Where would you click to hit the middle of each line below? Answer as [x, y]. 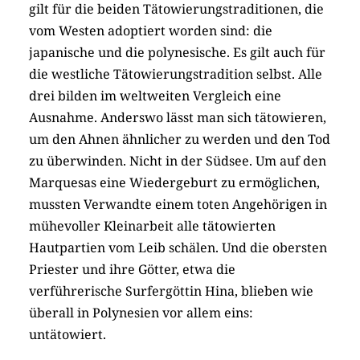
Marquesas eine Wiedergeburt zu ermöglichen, [174, 183]
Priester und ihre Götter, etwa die [132, 270]
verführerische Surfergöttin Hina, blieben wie [171, 291]
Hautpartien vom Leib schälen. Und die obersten [178, 248]
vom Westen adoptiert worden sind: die [151, 31]
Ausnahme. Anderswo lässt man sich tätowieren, [178, 118]
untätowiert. [67, 335]
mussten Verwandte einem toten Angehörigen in [178, 205]
